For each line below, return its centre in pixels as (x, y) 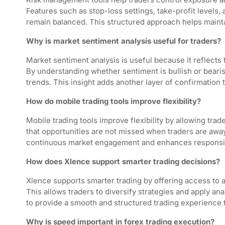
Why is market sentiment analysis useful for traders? (124, 41)
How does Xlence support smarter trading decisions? (123, 161)
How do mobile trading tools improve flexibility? (114, 101)
